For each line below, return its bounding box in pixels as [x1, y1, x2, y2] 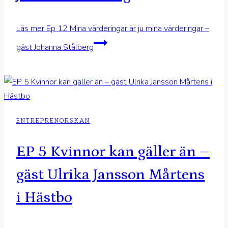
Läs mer [16, 22, 46, 34]
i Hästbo [16, 188, 72, 206]
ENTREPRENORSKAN [16, 116, 90, 124]
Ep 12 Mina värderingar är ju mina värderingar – [46, 22, 209, 34]
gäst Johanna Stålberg [16, 41, 94, 53]
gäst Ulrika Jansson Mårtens [16, 165, 205, 183]
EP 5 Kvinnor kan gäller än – [16, 142, 210, 160]
